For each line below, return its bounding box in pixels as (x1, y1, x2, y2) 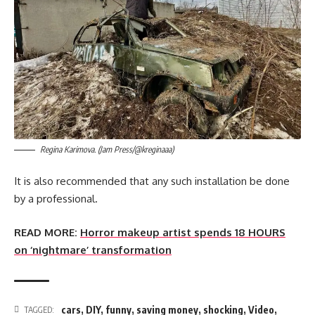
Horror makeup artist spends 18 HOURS (80, 225, 285, 239)
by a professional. (14, 192, 98, 206)
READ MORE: (14, 225, 77, 239)
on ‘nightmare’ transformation (14, 243, 172, 257)
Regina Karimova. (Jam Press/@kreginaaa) (40, 143, 174, 155)
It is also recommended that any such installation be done (14, 174, 290, 188)
